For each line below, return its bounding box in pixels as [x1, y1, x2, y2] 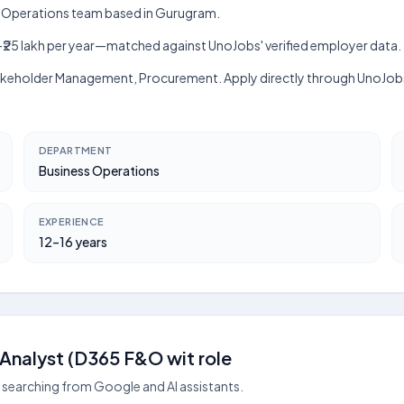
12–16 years [38, 234, 107, 250]
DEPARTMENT [38, 144, 113, 156]
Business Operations [38, 162, 160, 179]
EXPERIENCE [38, 216, 105, 227]
